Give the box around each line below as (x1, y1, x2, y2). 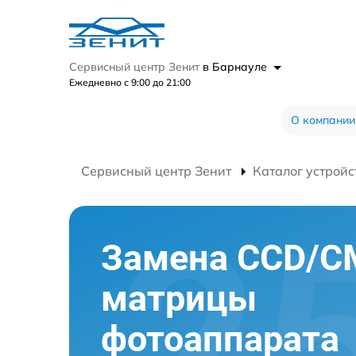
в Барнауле (203, 60, 270, 74)
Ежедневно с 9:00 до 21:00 (69, 76, 191, 88)
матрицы (101, 277, 257, 319)
